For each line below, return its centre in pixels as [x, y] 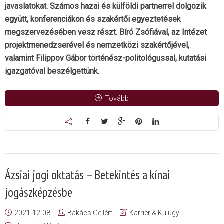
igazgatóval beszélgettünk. [52, 71]
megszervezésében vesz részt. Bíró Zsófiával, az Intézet [106, 32]
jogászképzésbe [39, 192]
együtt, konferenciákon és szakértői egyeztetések [93, 19]
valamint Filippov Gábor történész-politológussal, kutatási [106, 58]
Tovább [117, 98]
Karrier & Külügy [154, 213]
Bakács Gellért [90, 213]
